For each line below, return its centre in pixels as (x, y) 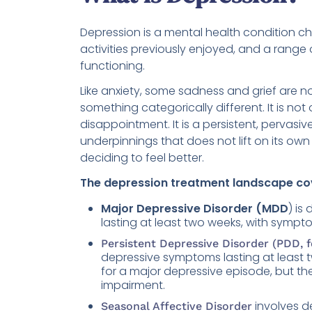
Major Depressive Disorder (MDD (195, 209)
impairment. (133, 285)
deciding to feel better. (142, 158)
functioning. (112, 66)
